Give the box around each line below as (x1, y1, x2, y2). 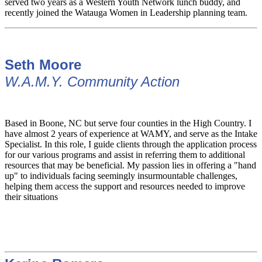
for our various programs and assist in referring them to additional (5, 149, 245, 160)
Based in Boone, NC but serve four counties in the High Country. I (5, 118, 251, 128)
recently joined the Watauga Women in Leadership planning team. (5, 7, 250, 18)
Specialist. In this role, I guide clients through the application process (5, 139, 257, 149)
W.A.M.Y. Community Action (5, 73, 180, 89)
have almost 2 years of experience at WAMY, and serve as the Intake (5, 128, 257, 139)
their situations (5, 191, 58, 202)
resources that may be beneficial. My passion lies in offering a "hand (5, 160, 256, 170)
